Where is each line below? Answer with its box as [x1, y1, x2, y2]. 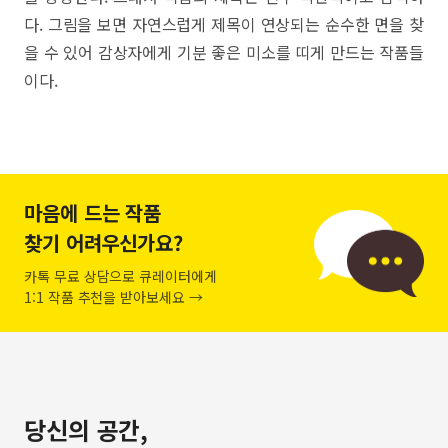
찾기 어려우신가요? [24, 228, 183, 257]
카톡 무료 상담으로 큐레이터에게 [24, 266, 217, 286]
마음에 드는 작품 [24, 198, 162, 227]
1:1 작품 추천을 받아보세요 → [24, 287, 203, 307]
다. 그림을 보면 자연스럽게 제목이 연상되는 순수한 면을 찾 [24, 12, 424, 36]
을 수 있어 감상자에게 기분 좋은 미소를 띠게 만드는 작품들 [24, 40, 424, 64]
